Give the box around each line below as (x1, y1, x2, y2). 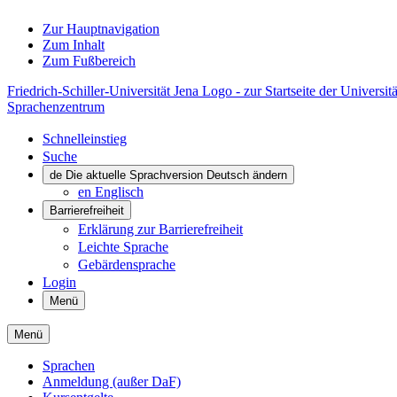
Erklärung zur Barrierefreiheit (78, 222, 243, 237)
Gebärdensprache (78, 257, 175, 272)
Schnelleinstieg (43, 131, 127, 146)
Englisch (95, 184, 144, 199)
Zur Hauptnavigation (43, 21, 160, 36)
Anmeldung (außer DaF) (43, 374, 181, 389)
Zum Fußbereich (43, 53, 136, 68)
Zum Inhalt (43, 37, 105, 52)
